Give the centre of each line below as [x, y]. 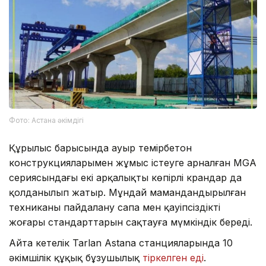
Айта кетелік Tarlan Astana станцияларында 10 [121, 243]
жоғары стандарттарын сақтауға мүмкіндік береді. [131, 222]
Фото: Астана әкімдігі [46, 120]
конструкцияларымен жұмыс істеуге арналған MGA [133, 162]
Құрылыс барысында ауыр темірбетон [100, 148]
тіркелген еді [173, 257]
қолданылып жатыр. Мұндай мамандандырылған [127, 192]
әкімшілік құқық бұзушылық [76, 257]
